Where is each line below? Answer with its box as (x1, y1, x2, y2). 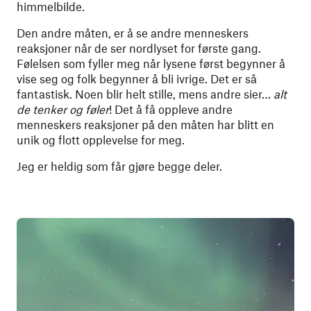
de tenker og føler (17, 102, 109, 116)
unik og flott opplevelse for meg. (17, 133, 185, 146)
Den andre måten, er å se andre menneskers (17, 26, 249, 40)
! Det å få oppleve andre (109, 102, 233, 116)
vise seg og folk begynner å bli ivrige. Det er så (17, 72, 257, 85)
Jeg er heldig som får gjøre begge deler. (17, 159, 222, 173)
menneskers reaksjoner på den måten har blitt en (17, 117, 274, 131)
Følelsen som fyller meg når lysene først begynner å (17, 56, 285, 70)
